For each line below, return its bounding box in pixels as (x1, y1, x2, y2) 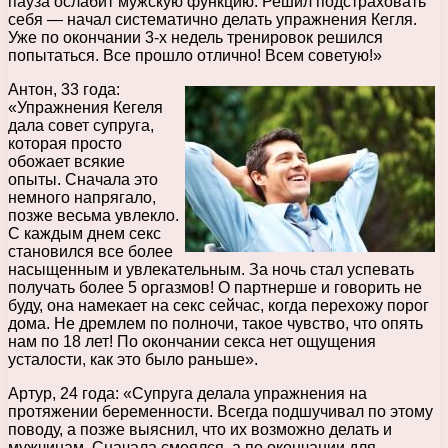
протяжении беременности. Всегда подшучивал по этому (8, 402, 433, 420)
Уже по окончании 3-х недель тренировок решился (8, 28, 383, 46)
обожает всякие (8, 152, 125, 170)
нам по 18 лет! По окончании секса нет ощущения (8, 332, 376, 350)
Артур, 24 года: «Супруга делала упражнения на (8, 384, 367, 402)
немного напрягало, (8, 188, 156, 206)
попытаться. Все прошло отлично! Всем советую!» (8, 46, 382, 64)
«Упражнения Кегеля (8, 98, 163, 116)
